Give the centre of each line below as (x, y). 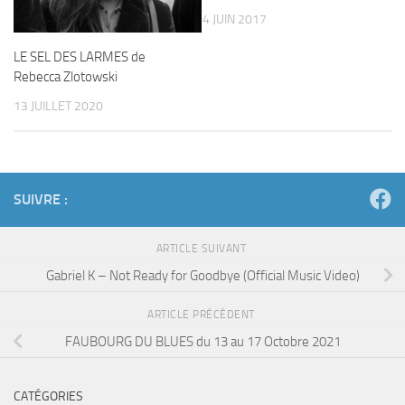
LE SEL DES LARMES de (80, 57)
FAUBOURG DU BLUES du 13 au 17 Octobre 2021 (202, 341)
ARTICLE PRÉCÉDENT (202, 315)
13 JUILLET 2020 (58, 106)
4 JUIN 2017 (235, 19)
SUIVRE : (41, 200)
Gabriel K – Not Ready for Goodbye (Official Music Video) (202, 275)
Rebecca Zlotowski (66, 77)
